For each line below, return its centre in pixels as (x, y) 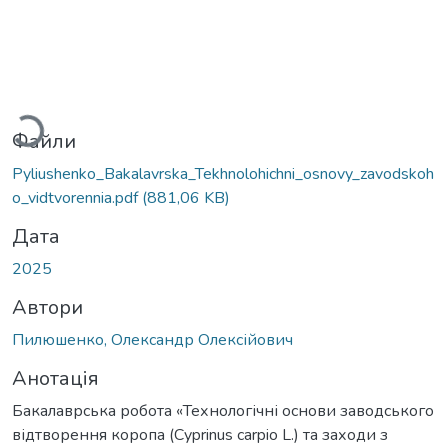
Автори (47, 307)
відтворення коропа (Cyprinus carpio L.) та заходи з (200, 434)
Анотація (55, 378)
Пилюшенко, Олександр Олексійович (152, 339)
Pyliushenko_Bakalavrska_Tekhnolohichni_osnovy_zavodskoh (223, 173)
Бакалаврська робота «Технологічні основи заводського (223, 410)
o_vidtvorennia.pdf (77, 197)
